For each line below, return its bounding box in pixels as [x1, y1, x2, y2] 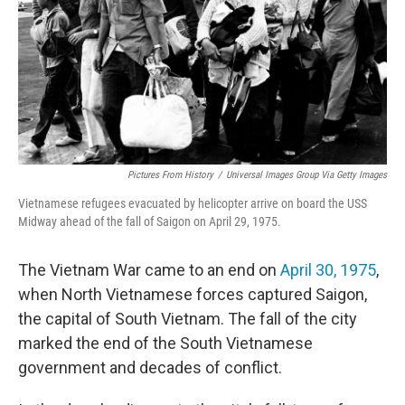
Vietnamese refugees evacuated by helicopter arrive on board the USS [18, 196, 367, 211]
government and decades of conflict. [18, 358, 282, 377]
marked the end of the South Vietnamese [18, 334, 313, 353]
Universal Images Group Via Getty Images [226, 169, 387, 181]
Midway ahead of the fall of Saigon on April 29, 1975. [18, 214, 281, 229]
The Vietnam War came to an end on [18, 260, 277, 279]
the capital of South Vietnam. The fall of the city [18, 309, 357, 328]
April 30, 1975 [277, 260, 376, 279]
